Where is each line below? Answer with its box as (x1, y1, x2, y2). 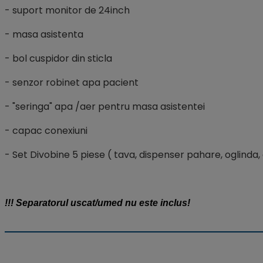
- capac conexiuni (5, 123, 87, 137)
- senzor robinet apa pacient (5, 75, 139, 89)
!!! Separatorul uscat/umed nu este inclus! (5, 197, 190, 208)
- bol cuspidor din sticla (5, 51, 112, 65)
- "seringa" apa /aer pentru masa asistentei (5, 99, 205, 113)
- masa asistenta (5, 27, 83, 41)
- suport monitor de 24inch (5, 3, 130, 17)
